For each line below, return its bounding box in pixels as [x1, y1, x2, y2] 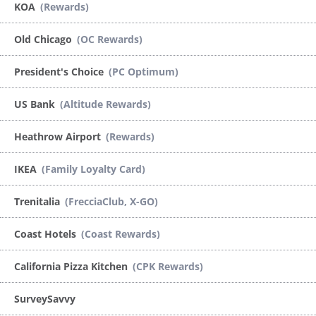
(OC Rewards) [77, 32, 142, 46]
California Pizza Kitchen [14, 259, 130, 273]
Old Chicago [14, 32, 75, 46]
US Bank [14, 97, 58, 111]
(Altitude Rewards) [60, 97, 151, 111]
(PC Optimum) [109, 64, 178, 78]
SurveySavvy [14, 291, 75, 305]
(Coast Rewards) [81, 226, 160, 241]
